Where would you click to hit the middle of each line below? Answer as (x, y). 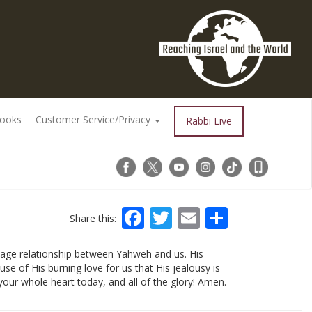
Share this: (94, 218)
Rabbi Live (209, 121)
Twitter (209, 217)
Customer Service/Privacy (94, 120)
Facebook (193, 217)
